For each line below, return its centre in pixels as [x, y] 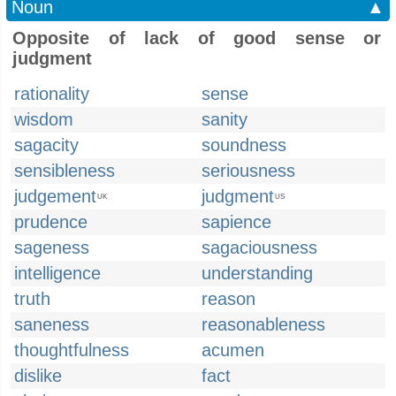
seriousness [248, 171]
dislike [38, 376]
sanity [225, 119]
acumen [233, 350]
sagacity [46, 145]
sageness [52, 247]
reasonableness [263, 324]
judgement [55, 196]
